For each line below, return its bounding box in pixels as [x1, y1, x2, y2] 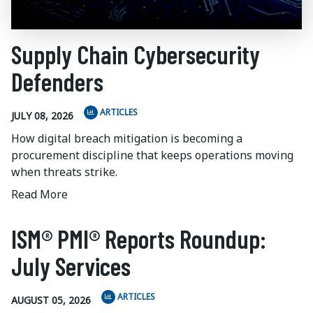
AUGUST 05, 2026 [11, 293, 91, 307]
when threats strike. [11, 164, 117, 180]
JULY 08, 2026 [11, 108, 73, 122]
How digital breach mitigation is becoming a [11, 131, 242, 147]
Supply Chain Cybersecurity [11, 39, 260, 70]
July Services [11, 251, 131, 282]
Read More [11, 187, 68, 203]
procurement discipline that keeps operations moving [11, 147, 293, 163]
